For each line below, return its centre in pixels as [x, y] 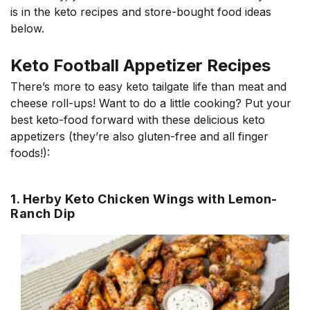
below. [33, 28]
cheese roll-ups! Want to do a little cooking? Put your [151, 103]
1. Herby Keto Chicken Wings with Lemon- [144, 199]
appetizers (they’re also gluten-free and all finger [139, 136]
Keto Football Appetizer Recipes [140, 65]
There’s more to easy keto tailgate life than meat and [148, 86]
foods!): [30, 153]
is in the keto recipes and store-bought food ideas [141, 12]
